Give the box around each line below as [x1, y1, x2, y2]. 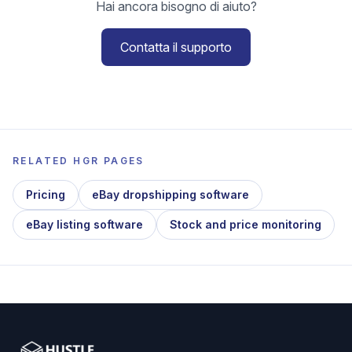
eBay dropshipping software [92, 188, 249, 201]
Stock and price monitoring [170, 218, 321, 231]
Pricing [26, 188, 65, 201]
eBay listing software [26, 218, 143, 231]
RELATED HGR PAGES [13, 155, 145, 167]
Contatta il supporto [120, 39, 232, 55]
